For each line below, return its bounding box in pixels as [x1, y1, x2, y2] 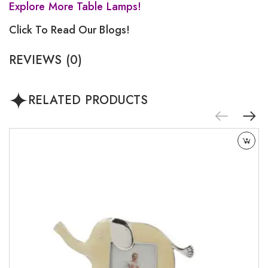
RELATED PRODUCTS [28, 92, 148, 109]
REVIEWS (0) [9, 51, 82, 69]
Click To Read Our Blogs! [9, 22, 130, 38]
